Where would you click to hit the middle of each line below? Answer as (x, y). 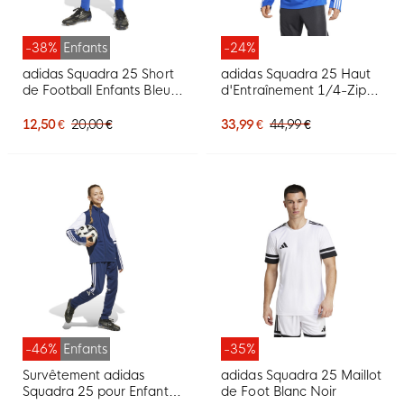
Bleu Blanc (253, 107)
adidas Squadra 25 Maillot (301, 376)
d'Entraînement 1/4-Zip (294, 91)
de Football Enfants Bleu (96, 91)
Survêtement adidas (84, 376)
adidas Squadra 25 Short (98, 74)
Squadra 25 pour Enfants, (100, 392)
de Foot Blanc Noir (279, 392)
